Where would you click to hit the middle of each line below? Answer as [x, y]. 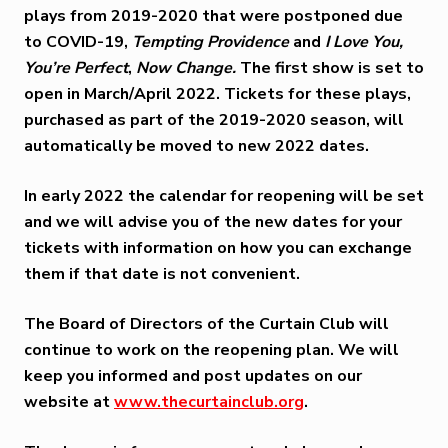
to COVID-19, [78, 41]
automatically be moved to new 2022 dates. [196, 145]
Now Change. [184, 67]
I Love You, [364, 41]
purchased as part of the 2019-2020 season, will [214, 119]
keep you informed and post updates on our [193, 375]
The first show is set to [330, 67]
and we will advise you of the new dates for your [213, 221]
